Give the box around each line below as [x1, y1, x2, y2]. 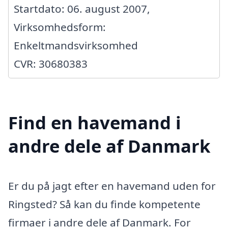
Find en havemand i [8, 110, 181, 135]
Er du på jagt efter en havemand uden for [8, 179, 216, 193]
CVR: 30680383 [14, 56, 88, 71]
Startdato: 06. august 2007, [14, 1, 150, 16]
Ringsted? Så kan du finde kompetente [8, 197, 201, 212]
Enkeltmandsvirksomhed [14, 38, 138, 52]
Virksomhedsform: [14, 19, 106, 34]
